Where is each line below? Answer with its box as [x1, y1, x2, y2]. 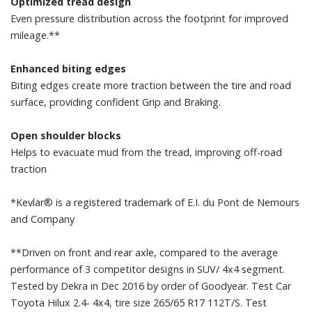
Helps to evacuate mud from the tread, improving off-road [10, 145, 282, 159]
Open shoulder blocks [10, 128, 121, 142]
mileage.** [10, 28, 60, 42]
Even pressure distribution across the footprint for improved [10, 11, 288, 25]
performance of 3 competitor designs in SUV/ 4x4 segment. [10, 262, 285, 276]
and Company [10, 212, 75, 226]
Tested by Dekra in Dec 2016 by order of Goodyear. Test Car [10, 279, 291, 292]
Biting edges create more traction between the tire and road [10, 78, 291, 92]
